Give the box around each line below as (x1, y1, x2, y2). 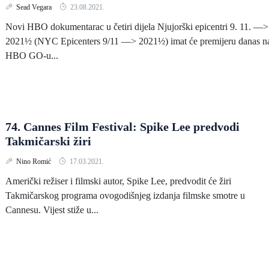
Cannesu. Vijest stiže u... (5, 205, 98, 215)
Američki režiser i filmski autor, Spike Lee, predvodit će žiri (5, 176, 231, 186)
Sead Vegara (16, 3, 53, 11)
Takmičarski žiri (5, 134, 91, 148)
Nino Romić (16, 157, 53, 166)
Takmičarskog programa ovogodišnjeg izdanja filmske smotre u (5, 190, 245, 201)
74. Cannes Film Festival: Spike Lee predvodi (5, 120, 240, 133)
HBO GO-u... (5, 50, 58, 61)
